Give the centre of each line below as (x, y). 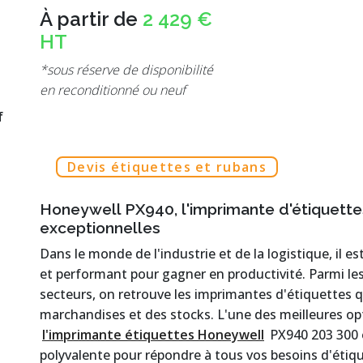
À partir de (91, 19)
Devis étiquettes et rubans (167, 167)
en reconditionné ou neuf (113, 90)
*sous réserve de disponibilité (126, 70)
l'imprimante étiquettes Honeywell (153, 335)
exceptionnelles (100, 228)
